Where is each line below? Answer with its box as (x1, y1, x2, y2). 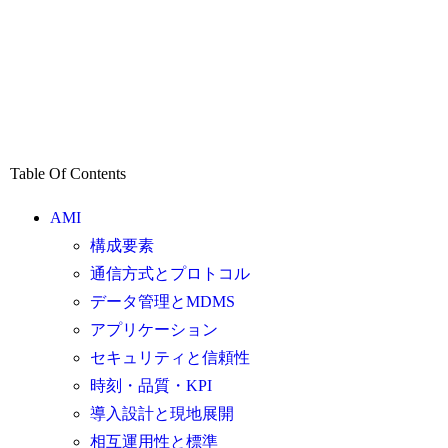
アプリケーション (90, 321, 219, 339)
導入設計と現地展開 (90, 405, 235, 423)
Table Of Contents (10, 165, 127, 183)
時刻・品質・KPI (90, 377, 213, 395)
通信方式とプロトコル (90, 265, 251, 283)
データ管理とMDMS (90, 293, 236, 311)
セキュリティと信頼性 (90, 349, 251, 367)
